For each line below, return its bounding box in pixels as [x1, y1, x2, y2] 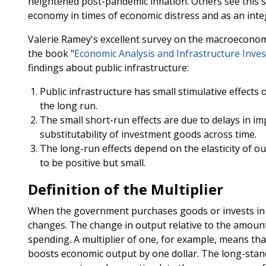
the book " [27, 47, 74, 60]
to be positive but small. [39, 156, 145, 169]
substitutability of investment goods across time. [39, 128, 256, 141]
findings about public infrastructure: [27, 61, 189, 74]
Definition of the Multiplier [27, 179, 223, 199]
